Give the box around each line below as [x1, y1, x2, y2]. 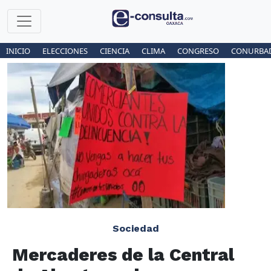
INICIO [6, 45, 30, 56]
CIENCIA [100, 45, 129, 56]
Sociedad [112, 223, 159, 234]
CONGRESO [177, 45, 219, 56]
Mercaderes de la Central [12, 244, 234, 265]
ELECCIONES [42, 45, 88, 56]
